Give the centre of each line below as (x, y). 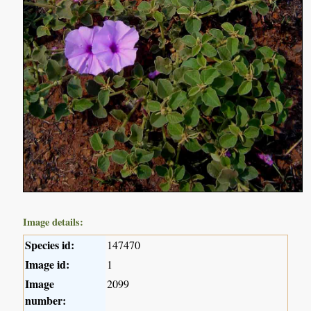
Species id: (50, 245)
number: (46, 301)
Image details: (53, 222)
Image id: (48, 264)
